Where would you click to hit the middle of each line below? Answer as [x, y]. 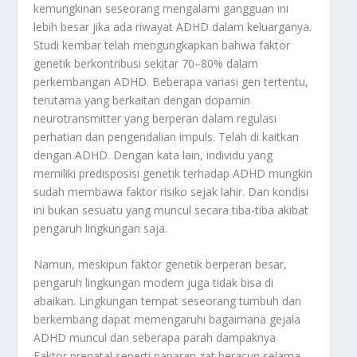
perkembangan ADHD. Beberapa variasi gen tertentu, [171, 81]
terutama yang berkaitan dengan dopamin [142, 100]
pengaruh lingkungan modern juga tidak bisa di [154, 283]
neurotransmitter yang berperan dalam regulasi [155, 118]
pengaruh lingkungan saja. [101, 228]
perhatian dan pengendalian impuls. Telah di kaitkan [167, 136]
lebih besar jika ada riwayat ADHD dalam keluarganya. [173, 26]
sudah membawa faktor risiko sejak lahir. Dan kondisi [171, 191]
